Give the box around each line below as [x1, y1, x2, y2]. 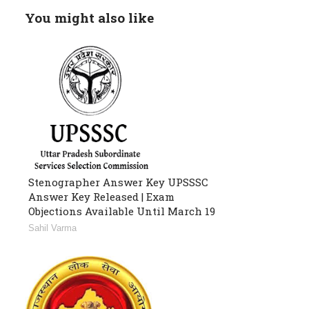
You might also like [25, 9, 154, 27]
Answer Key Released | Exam [28, 190, 175, 204]
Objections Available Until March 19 [28, 204, 221, 219]
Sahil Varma [28, 223, 77, 234]
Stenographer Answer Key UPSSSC [28, 175, 208, 190]
